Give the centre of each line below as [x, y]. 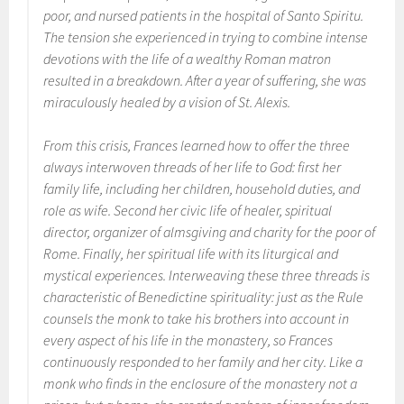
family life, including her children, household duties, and [202, 188]
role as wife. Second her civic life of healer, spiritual [188, 210]
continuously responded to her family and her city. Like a [203, 362]
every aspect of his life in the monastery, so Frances [188, 340]
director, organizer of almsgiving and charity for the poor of [210, 232]
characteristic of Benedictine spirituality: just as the [191, 297]
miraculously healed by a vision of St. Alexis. [167, 102]
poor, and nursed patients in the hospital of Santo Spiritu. [204, 15]
